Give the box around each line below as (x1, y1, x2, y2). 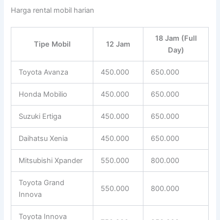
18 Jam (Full (155, 34, 197, 43)
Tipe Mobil (33, 40, 71, 49)
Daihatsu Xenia (19, 134, 68, 143)
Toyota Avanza (19, 68, 69, 77)
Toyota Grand (19, 178, 65, 188)
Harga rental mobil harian (11, 6, 95, 15)
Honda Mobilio (19, 90, 68, 99)
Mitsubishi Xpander (19, 156, 83, 165)
